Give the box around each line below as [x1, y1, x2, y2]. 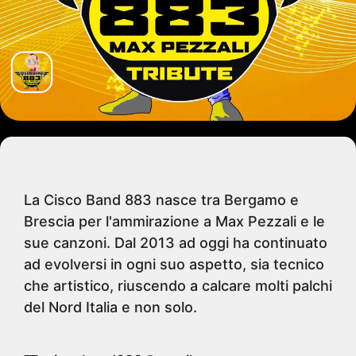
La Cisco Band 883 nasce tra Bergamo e [24, 192, 299, 208]
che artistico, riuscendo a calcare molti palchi [24, 277, 332, 294]
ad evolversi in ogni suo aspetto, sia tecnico [24, 256, 324, 273]
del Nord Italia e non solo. [24, 299, 197, 315]
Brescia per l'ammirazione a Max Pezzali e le [24, 213, 325, 230]
